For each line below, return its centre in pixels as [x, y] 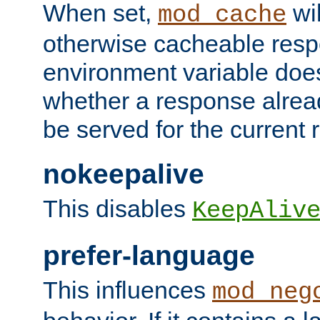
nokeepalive [124, 174]
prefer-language [149, 255]
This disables [117, 208]
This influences [127, 290]
